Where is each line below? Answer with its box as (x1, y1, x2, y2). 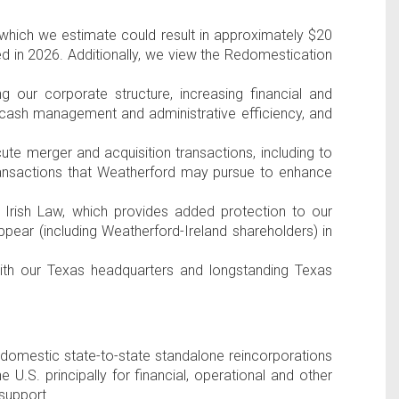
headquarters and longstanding (85, 262, 296, 279)
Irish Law (5, 203, 63, 220)
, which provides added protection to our (62, 203, 333, 220)
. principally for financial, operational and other (36, 367, 332, 384)
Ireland (184, 223, 227, 240)
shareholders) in (227, 223, 332, 240)
